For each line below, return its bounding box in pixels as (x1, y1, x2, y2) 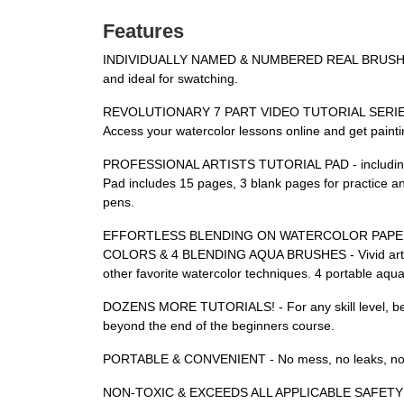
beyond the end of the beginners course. (103, 318, 335, 333)
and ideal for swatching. (103, 71, 238, 86)
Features (103, 20, 184, 42)
